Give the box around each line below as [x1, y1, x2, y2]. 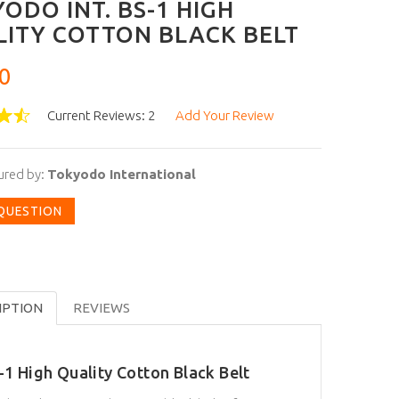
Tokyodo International [46, 167, 196, 182]
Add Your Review [175, 108, 274, 123]
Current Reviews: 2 [46, 108, 155, 123]
